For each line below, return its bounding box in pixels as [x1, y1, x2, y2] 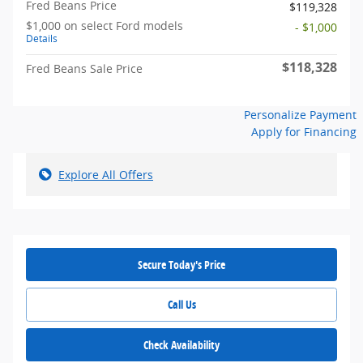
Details [26, 31, 58, 45]
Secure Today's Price [138, 256, 225, 272]
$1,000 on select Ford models [26, 17, 183, 33]
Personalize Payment [244, 106, 357, 122]
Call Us [167, 297, 196, 313]
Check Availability [143, 336, 220, 352]
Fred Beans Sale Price [26, 60, 143, 76]
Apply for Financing [251, 123, 357, 139]
